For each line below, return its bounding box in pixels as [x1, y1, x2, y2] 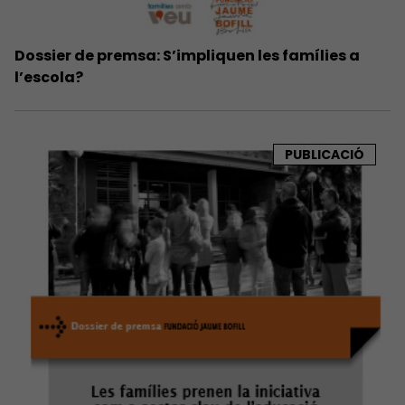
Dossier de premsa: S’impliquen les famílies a [14, 44, 360, 66]
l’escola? [14, 66, 83, 88]
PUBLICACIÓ [284, 145, 364, 164]
